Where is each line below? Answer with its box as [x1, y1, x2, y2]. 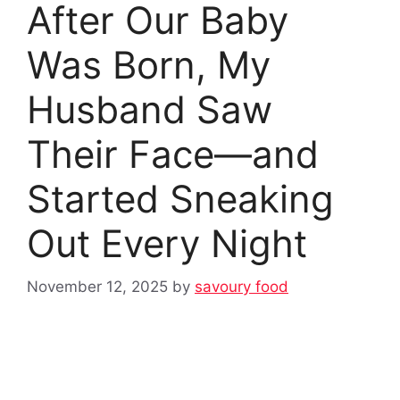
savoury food [195, 278, 288, 296]
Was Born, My [27, 41, 271, 87]
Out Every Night [27, 220, 307, 266]
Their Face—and [27, 130, 319, 177]
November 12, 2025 [27, 278, 168, 296]
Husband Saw [27, 86, 272, 132]
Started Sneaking [27, 175, 334, 221]
